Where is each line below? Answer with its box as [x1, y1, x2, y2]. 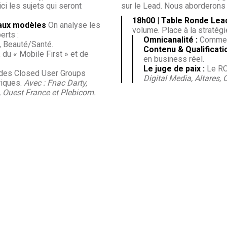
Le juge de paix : [143, 63, 205, 73]
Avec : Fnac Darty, [24, 78, 87, 88]
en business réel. [143, 54, 204, 64]
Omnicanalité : [143, 34, 198, 45]
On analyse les [46, 20, 100, 30]
